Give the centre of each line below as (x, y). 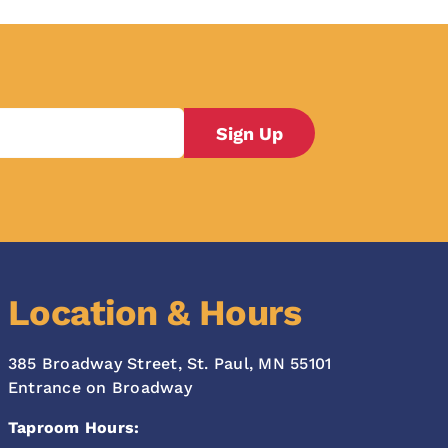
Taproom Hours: (73, 428)
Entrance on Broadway (99, 388)
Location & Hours (154, 313)
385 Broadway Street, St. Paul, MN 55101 (169, 364)
